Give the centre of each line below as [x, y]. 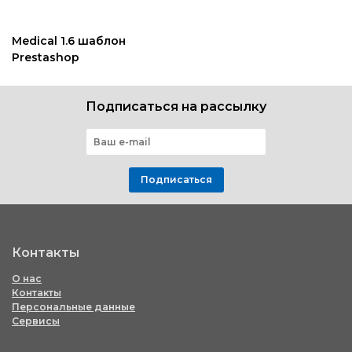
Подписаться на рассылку [176, 107]
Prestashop [46, 57]
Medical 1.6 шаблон [69, 41]
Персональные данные [73, 307]
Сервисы [36, 321]
